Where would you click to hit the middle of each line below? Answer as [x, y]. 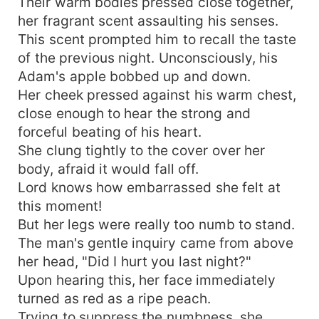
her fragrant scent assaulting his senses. [148, 20]
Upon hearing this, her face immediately [147, 279]
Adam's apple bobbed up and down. [135, 76]
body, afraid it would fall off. [109, 168]
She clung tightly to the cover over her [142, 150]
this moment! [60, 205]
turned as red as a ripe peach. [114, 298]
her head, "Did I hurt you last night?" [135, 261]
